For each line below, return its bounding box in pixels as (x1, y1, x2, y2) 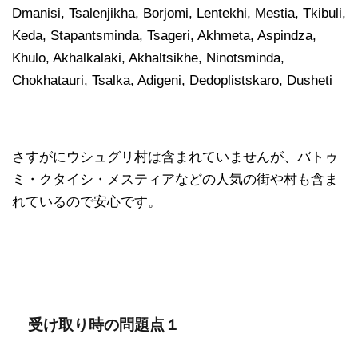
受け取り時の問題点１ (28, 316, 180, 333)
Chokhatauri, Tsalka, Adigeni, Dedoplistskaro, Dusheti (12, 72, 332, 88)
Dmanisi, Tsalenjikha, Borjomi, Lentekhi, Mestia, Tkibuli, (12, 5, 346, 21)
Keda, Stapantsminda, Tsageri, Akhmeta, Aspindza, (12, 27, 316, 43)
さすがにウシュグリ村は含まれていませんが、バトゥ (12, 149, 338, 165)
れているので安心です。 (12, 193, 161, 209)
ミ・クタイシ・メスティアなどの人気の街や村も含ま (12, 171, 338, 187)
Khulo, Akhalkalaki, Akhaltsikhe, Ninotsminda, (12, 50, 284, 66)
